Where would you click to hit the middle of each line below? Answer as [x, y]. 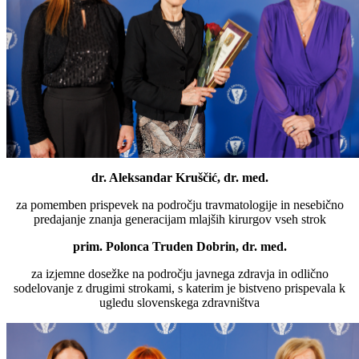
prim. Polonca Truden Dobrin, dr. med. [179, 246]
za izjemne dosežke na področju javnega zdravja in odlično [179, 273]
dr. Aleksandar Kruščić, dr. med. [179, 177]
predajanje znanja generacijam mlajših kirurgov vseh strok [179, 219]
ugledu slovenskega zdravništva [179, 302]
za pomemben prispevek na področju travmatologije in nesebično [179, 204]
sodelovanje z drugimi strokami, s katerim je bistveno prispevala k [179, 288]
